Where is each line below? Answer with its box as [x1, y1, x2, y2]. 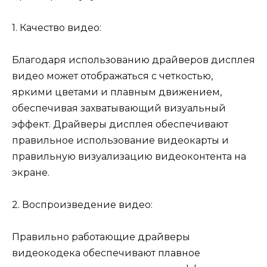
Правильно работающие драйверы [12, 231, 190, 243]
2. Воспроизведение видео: [12, 199, 153, 211]
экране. [12, 166, 49, 178]
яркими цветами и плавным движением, [12, 86, 222, 98]
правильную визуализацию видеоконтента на [12, 150, 246, 162]
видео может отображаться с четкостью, [12, 70, 213, 82]
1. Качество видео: [12, 21, 101, 33]
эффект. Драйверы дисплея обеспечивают [12, 118, 228, 130]
